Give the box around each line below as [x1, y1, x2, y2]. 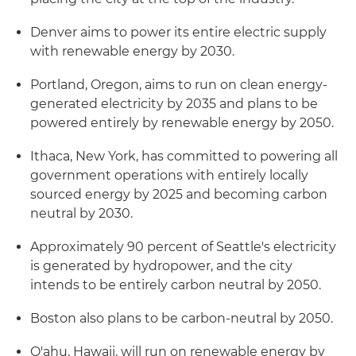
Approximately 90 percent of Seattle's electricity [30, 238, 336, 254]
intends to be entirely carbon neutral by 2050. [30, 277, 321, 292]
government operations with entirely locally [30, 167, 308, 183]
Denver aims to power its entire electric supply [30, 24, 327, 40]
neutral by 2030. [30, 205, 133, 221]
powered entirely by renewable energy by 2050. [30, 114, 334, 130]
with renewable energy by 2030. [30, 43, 234, 59]
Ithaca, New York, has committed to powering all [30, 148, 338, 164]
